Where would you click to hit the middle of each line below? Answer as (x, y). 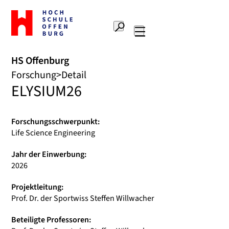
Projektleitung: (37, 187)
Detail (74, 75)
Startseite (28, 26)
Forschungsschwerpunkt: (55, 122)
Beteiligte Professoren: (51, 220)
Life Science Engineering (53, 133)
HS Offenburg (40, 61)
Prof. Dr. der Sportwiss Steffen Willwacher (83, 198)
